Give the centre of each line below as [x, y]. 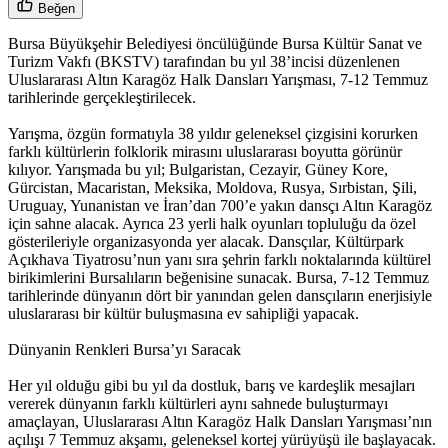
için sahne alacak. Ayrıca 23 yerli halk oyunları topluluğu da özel [212, 224]
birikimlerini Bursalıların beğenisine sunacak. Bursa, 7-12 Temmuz [218, 278]
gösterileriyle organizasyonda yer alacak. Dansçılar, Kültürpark [206, 242]
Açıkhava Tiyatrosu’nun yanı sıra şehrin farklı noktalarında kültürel [219, 260]
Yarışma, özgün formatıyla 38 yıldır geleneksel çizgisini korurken [213, 134]
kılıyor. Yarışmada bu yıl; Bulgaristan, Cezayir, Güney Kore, [198, 170]
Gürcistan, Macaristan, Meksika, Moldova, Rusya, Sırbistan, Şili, [212, 188]
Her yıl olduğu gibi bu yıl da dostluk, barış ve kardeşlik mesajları [211, 386]
